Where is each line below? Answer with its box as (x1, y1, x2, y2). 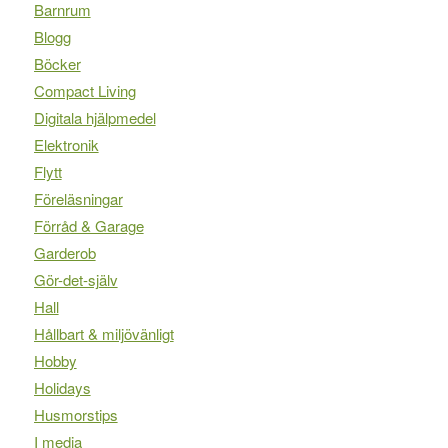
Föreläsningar (33, 188, 123, 210)
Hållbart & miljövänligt (33, 323, 174, 345)
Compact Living (33, 80, 136, 102)
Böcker (33, 53, 81, 75)
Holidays (33, 377, 91, 399)
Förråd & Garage (33, 215, 144, 237)
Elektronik (33, 134, 99, 156)
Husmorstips (33, 404, 118, 426)
